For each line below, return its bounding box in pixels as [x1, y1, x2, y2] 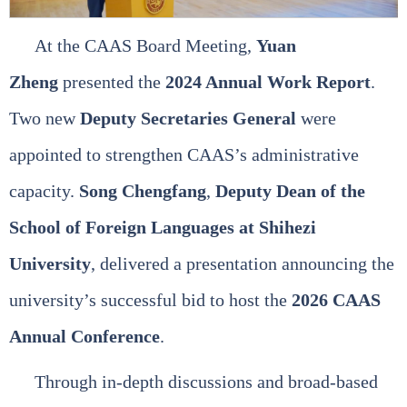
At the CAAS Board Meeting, [35, 35, 256, 56]
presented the [58, 72, 165, 93]
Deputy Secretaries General [80, 108, 296, 129]
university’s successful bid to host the [9, 290, 292, 311]
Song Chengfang [79, 181, 206, 202]
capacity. [9, 181, 79, 202]
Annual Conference [9, 326, 160, 347]
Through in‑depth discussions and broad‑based [35, 372, 378, 392]
